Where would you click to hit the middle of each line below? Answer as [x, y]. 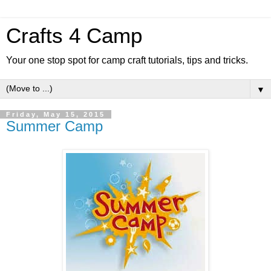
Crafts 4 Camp [74, 36]
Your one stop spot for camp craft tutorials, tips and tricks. [127, 60]
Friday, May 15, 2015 [56, 114]
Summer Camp [54, 126]
